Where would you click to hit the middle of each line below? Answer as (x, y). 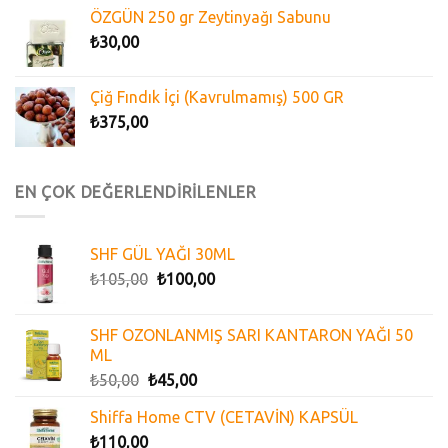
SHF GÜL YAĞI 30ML (162, 254)
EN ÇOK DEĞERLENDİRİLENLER (136, 191)
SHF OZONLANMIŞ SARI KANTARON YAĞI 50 (251, 335)
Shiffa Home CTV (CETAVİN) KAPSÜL (224, 417)
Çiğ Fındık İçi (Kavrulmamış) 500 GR (217, 96)
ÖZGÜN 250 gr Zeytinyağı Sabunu (210, 16)
